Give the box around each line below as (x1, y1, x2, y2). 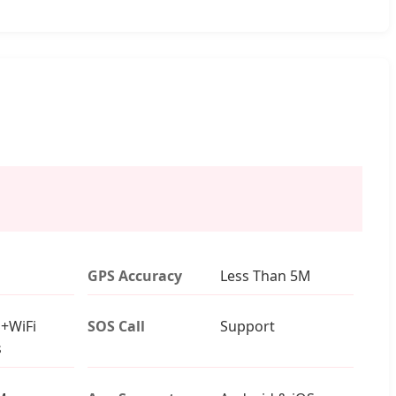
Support (220, 316, 276, 336)
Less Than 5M (220, 265, 312, 286)
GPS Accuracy (88, 265, 183, 286)
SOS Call (88, 316, 146, 336)
